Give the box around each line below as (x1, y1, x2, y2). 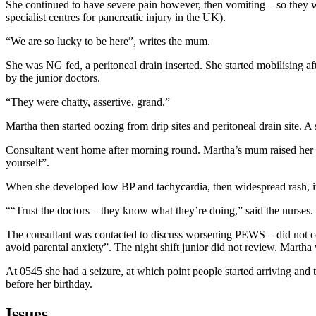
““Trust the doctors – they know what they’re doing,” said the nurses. (6, 204, 313, 217)
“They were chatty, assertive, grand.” (6, 95, 170, 108)
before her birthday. (6, 277, 92, 290)
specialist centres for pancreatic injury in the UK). (6, 11, 226, 23)
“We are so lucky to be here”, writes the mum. (6, 35, 210, 47)
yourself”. (6, 156, 49, 169)
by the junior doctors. (6, 71, 100, 84)
